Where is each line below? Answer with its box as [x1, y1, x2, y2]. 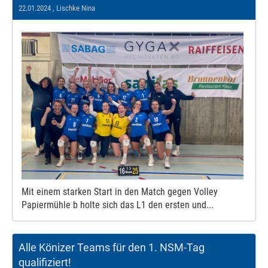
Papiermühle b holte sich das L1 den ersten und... [22, 199, 214, 211]
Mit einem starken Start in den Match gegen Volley [22, 186, 218, 198]
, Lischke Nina [51, 3, 95, 13]
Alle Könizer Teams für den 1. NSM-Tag [19, 241, 205, 254]
